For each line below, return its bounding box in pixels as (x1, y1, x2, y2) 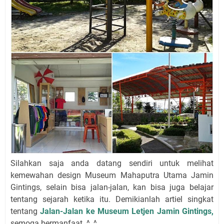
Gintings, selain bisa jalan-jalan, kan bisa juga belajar (10, 182, 213, 192)
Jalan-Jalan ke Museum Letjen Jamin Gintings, (40, 206, 214, 216)
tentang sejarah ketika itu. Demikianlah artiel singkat (10, 194, 213, 204)
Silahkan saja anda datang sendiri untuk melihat (10, 158, 213, 168)
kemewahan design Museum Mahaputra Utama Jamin (10, 170, 213, 180)
